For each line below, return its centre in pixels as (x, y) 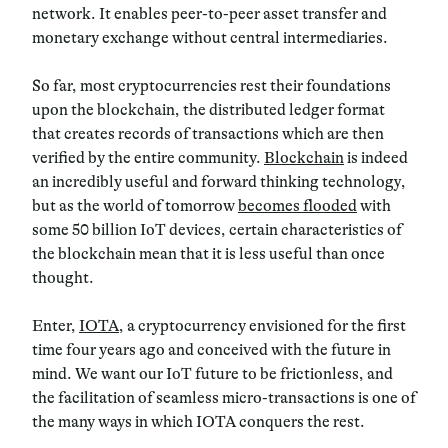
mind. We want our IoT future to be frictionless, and (212, 373)
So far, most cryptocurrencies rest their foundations (211, 85)
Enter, (55, 325)
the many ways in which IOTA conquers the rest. (198, 421)
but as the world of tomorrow (135, 205)
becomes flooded (297, 205)
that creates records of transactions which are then (208, 133)
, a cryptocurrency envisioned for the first (262, 325)
